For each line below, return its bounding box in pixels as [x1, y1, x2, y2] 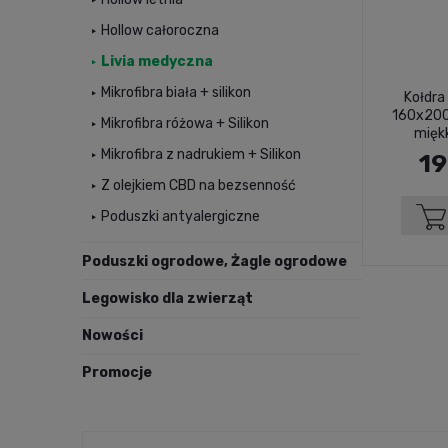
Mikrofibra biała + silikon [101, 84, 251, 102]
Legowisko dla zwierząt [82, 290, 253, 308]
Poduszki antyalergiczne [101, 208, 260, 226]
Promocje [82, 364, 152, 382]
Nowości [82, 327, 143, 345]
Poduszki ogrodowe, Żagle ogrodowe [82, 252, 347, 270]
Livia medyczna [101, 53, 213, 71]
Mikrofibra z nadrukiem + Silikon [101, 146, 301, 164]
